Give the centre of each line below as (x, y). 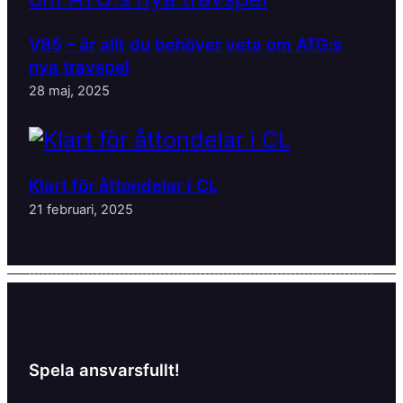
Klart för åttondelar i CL (123, 185)
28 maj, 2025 (69, 91)
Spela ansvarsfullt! (104, 369)
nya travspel (79, 67)
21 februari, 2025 (81, 209)
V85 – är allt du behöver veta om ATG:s (185, 45)
